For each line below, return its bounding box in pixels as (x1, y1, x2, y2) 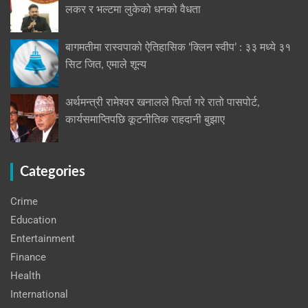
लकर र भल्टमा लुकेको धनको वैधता (65, 4, 201, 15)
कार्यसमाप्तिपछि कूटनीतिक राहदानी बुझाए (65, 114, 225, 125)
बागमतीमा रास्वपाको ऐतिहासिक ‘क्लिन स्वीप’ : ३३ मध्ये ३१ (65, 42, 291, 53)
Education (10, 214, 56, 226)
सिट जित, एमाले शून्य (65, 59, 146, 70)
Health (10, 269, 41, 282)
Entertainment (10, 232, 75, 245)
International (10, 288, 68, 300)
